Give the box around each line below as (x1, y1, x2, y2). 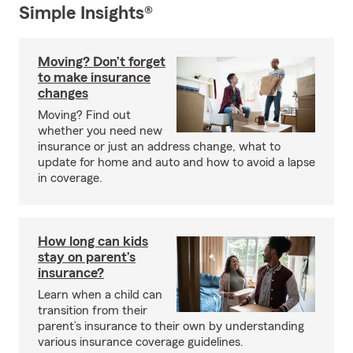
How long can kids (38, 234, 148, 248)
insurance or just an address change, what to (38, 140, 281, 153)
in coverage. (38, 172, 102, 184)
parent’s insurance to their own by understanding (38, 320, 304, 333)
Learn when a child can (38, 288, 162, 301)
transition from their (38, 304, 147, 317)
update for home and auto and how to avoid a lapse (38, 156, 315, 169)
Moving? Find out (38, 109, 131, 121)
